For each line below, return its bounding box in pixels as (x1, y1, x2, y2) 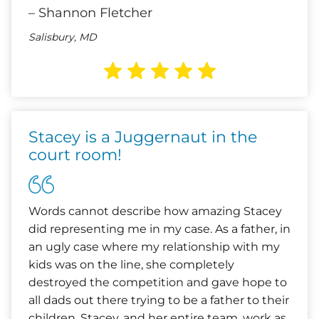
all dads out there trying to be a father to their (28, 293, 289, 307)
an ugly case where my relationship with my (28, 240, 280, 253)
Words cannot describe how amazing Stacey (28, 204, 282, 218)
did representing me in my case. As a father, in (28, 222, 291, 236)
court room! (28, 145, 122, 164)
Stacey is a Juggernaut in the (28, 127, 257, 147)
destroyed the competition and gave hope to (28, 276, 287, 289)
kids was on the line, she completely (28, 258, 234, 271)
